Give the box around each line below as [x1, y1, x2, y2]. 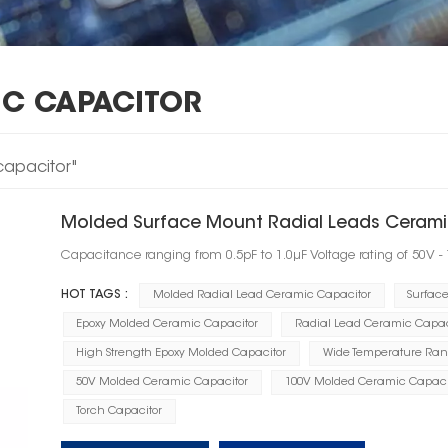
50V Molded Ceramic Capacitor [76, 376, 249, 388]
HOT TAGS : [60, 288, 128, 301]
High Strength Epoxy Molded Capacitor [76, 347, 287, 359]
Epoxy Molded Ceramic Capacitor [76, 318, 259, 330]
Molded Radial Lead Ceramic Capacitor [153, 289, 372, 301]
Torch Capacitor [76, 405, 163, 417]
